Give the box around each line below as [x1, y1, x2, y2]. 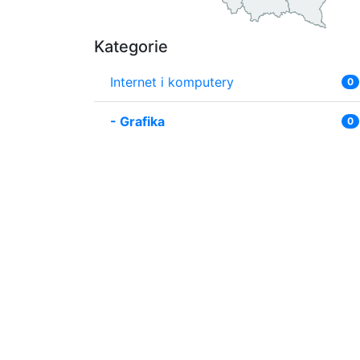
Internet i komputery [110, 73, 234, 90]
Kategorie [94, 36, 168, 56]
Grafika [120, 112, 165, 129]
